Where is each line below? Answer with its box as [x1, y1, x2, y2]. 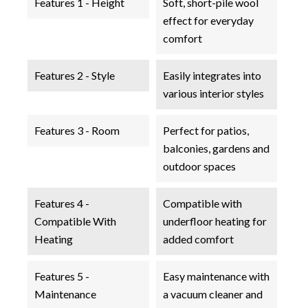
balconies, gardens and [162, 141, 269, 155]
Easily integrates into [162, 68, 261, 82]
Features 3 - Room [34, 123, 120, 137]
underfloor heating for [162, 214, 267, 228]
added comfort [162, 232, 234, 245]
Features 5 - [34, 269, 89, 283]
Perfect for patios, [162, 123, 249, 137]
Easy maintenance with [162, 269, 269, 283]
